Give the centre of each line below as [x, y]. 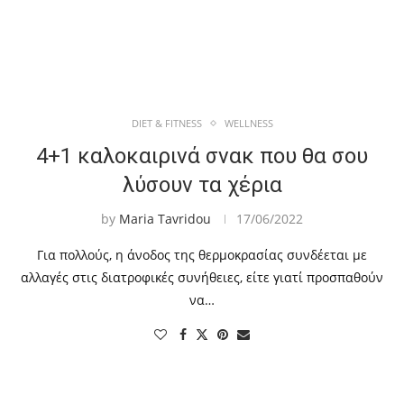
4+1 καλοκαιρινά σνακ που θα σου [202, 156]
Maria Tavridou [165, 219]
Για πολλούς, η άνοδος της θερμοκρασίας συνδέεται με [202, 255]
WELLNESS [248, 124]
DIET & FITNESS [166, 124]
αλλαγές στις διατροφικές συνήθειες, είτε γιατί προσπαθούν [202, 278]
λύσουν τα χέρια [202, 185]
